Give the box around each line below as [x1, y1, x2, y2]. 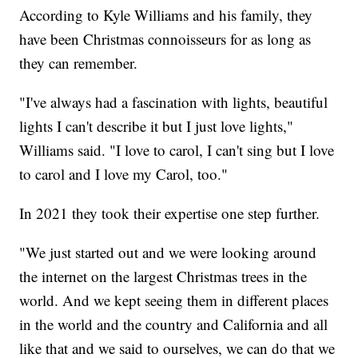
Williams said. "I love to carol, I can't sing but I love [19, 139, 335, 160]
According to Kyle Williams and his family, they [19, 4, 313, 25]
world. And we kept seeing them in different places [19, 289, 329, 310]
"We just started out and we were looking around [19, 241, 317, 262]
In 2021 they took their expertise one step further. [19, 202, 320, 223]
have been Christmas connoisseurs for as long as [19, 28, 312, 49]
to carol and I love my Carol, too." [19, 163, 229, 184]
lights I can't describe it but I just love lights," [19, 115, 294, 136]
